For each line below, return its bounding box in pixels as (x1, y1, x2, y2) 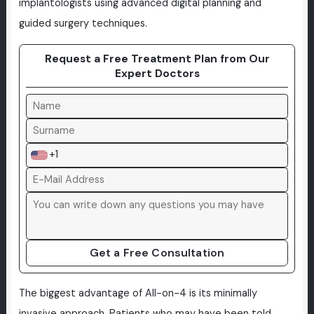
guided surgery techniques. (18, 17, 147, 31)
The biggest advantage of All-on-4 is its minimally (18, 287, 257, 301)
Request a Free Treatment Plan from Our (44, 50, 270, 66)
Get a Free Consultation (89, 245, 225, 260)
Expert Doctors (114, 65, 200, 81)
